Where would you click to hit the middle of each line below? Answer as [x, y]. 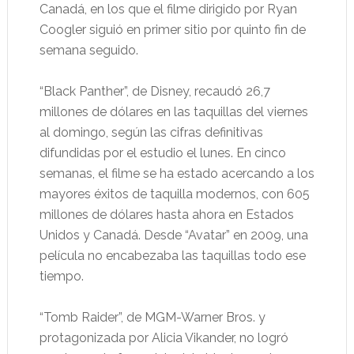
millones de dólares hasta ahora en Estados [166, 215]
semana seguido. [88, 51]
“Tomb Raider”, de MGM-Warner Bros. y [152, 318]
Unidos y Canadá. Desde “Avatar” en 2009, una [173, 235]
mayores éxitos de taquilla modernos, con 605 [174, 194]
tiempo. [61, 277]
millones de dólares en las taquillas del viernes [173, 112]
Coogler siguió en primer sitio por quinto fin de [172, 30]
